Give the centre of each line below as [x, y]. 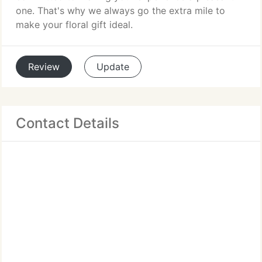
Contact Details [68, 123]
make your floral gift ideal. [74, 25]
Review [44, 67]
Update [113, 67]
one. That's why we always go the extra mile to [120, 11]
